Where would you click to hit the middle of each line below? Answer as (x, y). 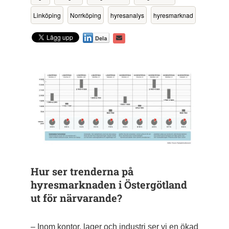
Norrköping (85, 15)
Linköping (47, 15)
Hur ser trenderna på (82, 171)
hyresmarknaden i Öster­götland (109, 185)
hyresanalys (127, 15)
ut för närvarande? (76, 198)
